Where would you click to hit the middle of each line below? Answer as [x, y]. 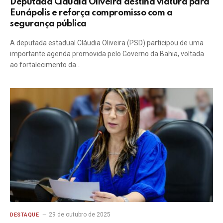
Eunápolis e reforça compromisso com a [91, 13]
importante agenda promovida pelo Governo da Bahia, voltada [107, 54]
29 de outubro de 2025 [80, 215]
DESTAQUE [25, 215]
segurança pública [48, 24]
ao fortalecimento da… [45, 64]
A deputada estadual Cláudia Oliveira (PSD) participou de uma [107, 43]
